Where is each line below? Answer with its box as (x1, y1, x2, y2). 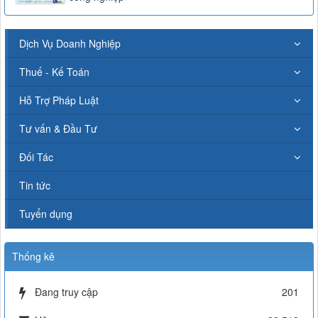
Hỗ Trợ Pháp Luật (19, 92, 99, 107)
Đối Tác (19, 149, 53, 164)
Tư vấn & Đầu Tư (19, 121, 97, 136)
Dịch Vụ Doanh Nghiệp (19, 35, 121, 50)
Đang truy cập (35, 284, 98, 299)
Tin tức (19, 177, 50, 192)
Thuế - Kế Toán (19, 64, 89, 79)
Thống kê (12, 248, 55, 263)
